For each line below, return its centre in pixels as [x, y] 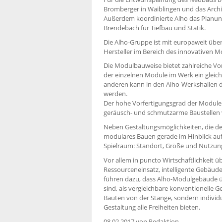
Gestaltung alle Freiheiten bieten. [152, 207]
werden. [115, 94]
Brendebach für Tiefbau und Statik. [155, 28]
